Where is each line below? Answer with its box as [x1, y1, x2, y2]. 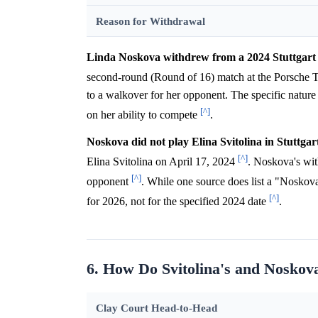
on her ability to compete [87, 109, 200, 121]
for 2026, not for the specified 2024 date [87, 195, 269, 208]
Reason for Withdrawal [95, 15, 205, 28]
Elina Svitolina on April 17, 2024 [87, 155, 238, 168]
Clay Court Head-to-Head [95, 301, 217, 314]
